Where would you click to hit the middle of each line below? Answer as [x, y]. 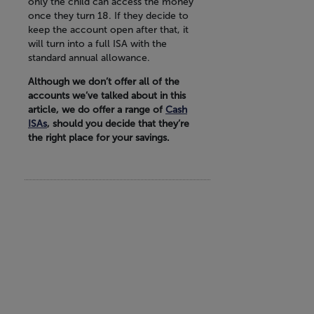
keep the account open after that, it [108, 30]
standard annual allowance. [89, 58]
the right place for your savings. [99, 138]
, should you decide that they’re [118, 124]
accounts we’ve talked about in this [107, 96]
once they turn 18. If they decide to [108, 16]
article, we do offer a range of [97, 110]
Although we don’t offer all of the [104, 82]
